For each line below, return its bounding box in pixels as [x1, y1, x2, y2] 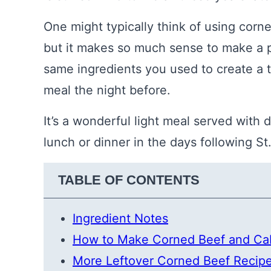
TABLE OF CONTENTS [58, 172, 200, 188]
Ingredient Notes [73, 211, 168, 226]
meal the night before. [44, 83, 171, 98]
